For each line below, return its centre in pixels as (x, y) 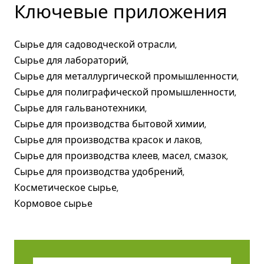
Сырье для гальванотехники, (80, 108)
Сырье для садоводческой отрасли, (95, 44)
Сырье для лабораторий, (71, 60)
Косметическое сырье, (66, 187)
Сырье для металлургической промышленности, (126, 76)
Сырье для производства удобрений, (99, 171)
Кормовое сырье (53, 203)
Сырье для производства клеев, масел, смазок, (121, 156)
